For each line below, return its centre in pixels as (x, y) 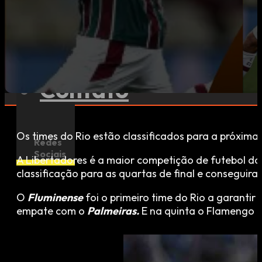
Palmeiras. (113, 211)
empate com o (52, 211)
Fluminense (55, 197)
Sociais (50, 154)
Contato (84, 89)
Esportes (88, 43)
